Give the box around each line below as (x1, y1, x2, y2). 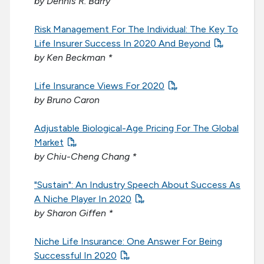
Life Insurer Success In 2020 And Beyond (34, 38, 210, 49)
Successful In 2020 (34, 250, 117, 262)
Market (34, 137, 64, 148)
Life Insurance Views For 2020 (34, 80, 164, 92)
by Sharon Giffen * (34, 207, 113, 219)
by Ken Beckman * (34, 52, 113, 64)
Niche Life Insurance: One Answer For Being (34, 236, 222, 247)
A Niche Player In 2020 (34, 193, 131, 205)
